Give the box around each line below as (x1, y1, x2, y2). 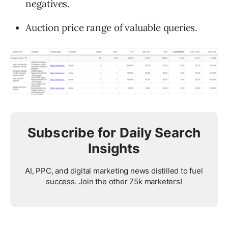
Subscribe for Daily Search (27, 124, 201, 140)
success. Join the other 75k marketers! (46, 176, 182, 186)
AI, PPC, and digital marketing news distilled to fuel (25, 165, 203, 176)
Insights (88, 140, 140, 156)
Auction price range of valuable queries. (25, 21, 197, 34)
